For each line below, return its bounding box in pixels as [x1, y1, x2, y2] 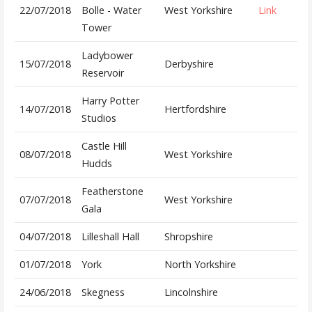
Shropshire [164, 230, 213, 244]
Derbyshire [164, 57, 214, 71]
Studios [81, 111, 116, 125]
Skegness [81, 286, 125, 299]
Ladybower [81, 49, 133, 63]
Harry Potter [81, 94, 139, 108]
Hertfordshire [164, 102, 226, 116]
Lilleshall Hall [81, 230, 139, 244]
